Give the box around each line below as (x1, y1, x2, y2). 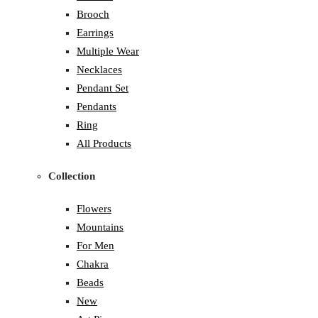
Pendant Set (77, 82, 128, 94)
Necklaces (77, 64, 122, 76)
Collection (48, 170, 95, 182)
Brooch (77, 9, 109, 21)
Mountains (77, 221, 124, 234)
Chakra (77, 258, 109, 270)
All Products (77, 138, 131, 150)
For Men (77, 240, 114, 252)
